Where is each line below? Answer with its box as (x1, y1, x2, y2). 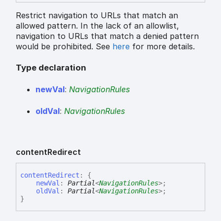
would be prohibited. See (16, 41, 112, 52)
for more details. (130, 41, 195, 52)
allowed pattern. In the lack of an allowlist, (16, 21, 179, 31)
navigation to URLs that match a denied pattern (16, 31, 199, 41)
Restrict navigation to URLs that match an (16, 10, 178, 21)
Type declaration (16, 62, 86, 73)
